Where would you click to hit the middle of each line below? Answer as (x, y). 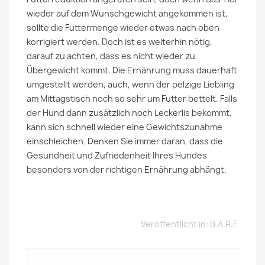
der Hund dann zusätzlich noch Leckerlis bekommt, (129, 113)
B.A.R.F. (224, 224)
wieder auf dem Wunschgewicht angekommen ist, (127, 13)
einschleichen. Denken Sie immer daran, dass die (125, 141)
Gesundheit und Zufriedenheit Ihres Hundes (117, 155)
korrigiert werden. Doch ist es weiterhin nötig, (119, 42)
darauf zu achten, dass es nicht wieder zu (111, 56)
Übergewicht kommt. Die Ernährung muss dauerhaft (132, 70)
